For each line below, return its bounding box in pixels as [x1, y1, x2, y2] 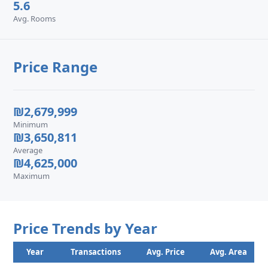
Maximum [13, 170, 50, 181]
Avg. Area [210, 246, 248, 257]
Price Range [13, 57, 98, 77]
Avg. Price [147, 246, 185, 257]
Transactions [71, 246, 121, 257]
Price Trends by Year [13, 218, 158, 238]
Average [13, 145, 43, 156]
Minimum [13, 119, 48, 130]
